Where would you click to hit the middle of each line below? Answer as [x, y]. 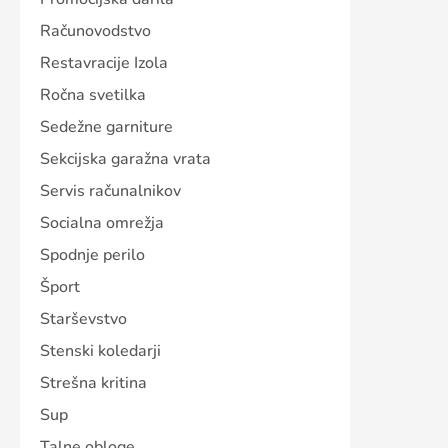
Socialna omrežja [102, 223]
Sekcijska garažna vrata [125, 159]
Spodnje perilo [92, 255]
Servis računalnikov [110, 191]
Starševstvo [83, 319]
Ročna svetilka [93, 95]
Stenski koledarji [100, 351]
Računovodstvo [95, 31]
